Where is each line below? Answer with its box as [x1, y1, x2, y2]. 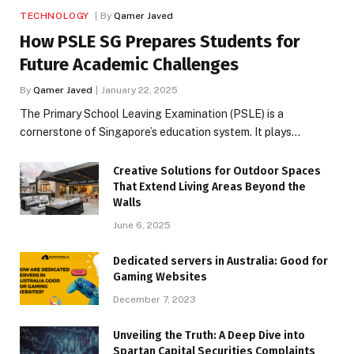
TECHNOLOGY [20, 10, 89, 22]
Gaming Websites [113, 270, 207, 284]
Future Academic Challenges [20, 54, 239, 76]
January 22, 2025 [101, 85, 178, 96]
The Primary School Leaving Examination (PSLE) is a [20, 107, 284, 121]
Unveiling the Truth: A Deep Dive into [113, 329, 305, 343]
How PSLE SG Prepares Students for [20, 31, 300, 53]
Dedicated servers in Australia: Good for [113, 254, 328, 269]
